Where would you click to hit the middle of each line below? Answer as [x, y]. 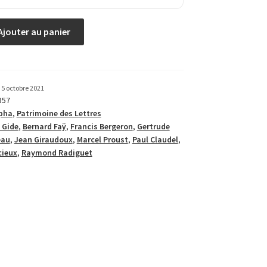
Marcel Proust [102, 140]
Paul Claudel [155, 140]
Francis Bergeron [101, 127]
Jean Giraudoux [43, 140]
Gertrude [153, 127]
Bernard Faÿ [44, 127]
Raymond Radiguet [57, 153]
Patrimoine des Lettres [59, 114]
